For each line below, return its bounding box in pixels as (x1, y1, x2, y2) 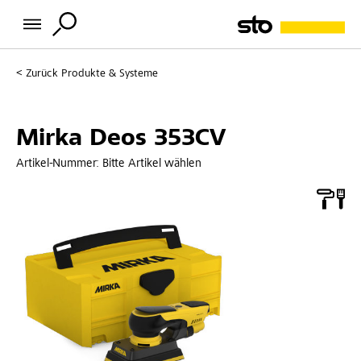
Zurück (26, 68, 58, 80)
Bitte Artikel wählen (102, 157, 201, 170)
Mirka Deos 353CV (16, 127, 226, 151)
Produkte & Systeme (61, 68, 158, 80)
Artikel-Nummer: (16, 157, 102, 170)
